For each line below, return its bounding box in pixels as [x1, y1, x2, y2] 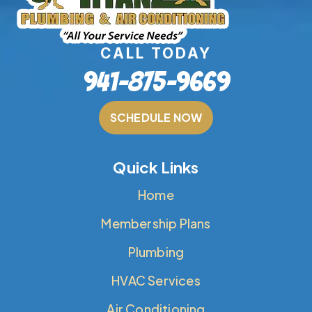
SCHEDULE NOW [109, 109, 203, 125]
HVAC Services [111, 272, 201, 288]
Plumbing [127, 243, 185, 260]
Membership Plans [101, 214, 211, 231]
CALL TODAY [100, 44, 212, 62]
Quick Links [113, 157, 199, 177]
